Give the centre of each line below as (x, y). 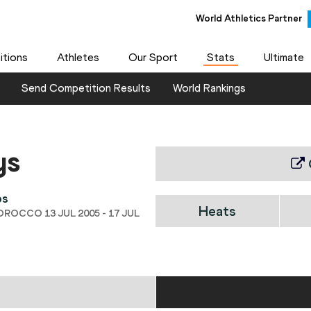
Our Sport (153, 57)
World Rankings (209, 88)
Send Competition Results (86, 88)
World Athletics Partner (249, 18)
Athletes (78, 57)
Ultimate (284, 57)
